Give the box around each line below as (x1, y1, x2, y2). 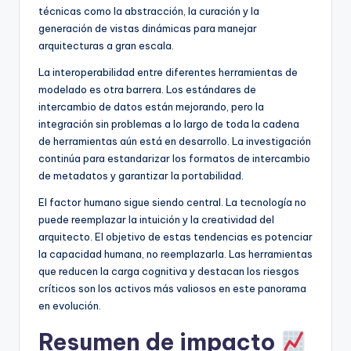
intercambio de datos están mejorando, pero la (38, 100, 264, 113)
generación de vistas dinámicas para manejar (38, 21, 257, 34)
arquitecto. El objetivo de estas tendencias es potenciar (38, 230, 313, 243)
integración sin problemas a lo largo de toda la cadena (38, 117, 299, 130)
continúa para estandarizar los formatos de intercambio (38, 151, 310, 165)
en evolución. (38, 299, 101, 312)
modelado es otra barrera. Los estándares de (38, 82, 256, 96)
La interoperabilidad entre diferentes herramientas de (38, 65, 298, 78)
